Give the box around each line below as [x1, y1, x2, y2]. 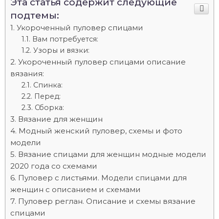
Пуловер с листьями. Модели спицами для [18, 173, 187, 182]
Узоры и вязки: [33, 46, 89, 55]
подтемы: [10, 9, 59, 21]
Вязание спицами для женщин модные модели [18, 150, 206, 159]
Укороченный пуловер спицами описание [18, 57, 186, 66]
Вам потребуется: [32, 35, 98, 44]
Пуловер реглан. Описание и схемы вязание [18, 197, 196, 206]
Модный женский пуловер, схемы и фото [19, 126, 182, 135]
